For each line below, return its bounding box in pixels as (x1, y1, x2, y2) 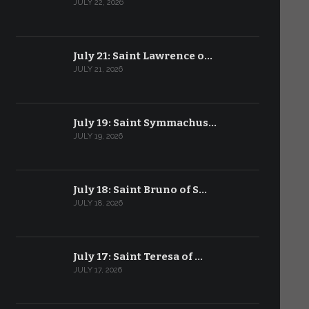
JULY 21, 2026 (72, 65, 123, 74)
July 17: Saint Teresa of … (72, 250, 203, 263)
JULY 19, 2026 (72, 132, 123, 141)
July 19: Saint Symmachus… (72, 117, 217, 129)
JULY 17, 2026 (72, 266, 122, 275)
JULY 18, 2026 (72, 199, 123, 208)
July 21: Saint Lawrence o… (72, 50, 212, 62)
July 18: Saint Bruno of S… (72, 183, 207, 196)
